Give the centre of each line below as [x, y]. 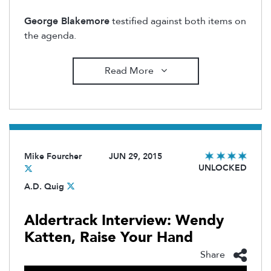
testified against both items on [178, 21]
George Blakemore [67, 21]
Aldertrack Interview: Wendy [124, 220]
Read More [130, 71]
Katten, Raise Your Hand [109, 237]
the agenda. [50, 35]
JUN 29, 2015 [135, 156]
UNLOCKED [223, 168]
